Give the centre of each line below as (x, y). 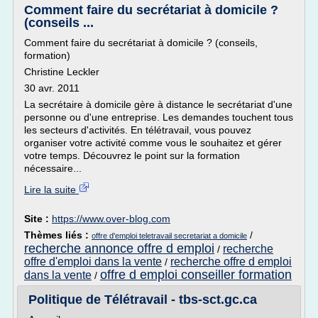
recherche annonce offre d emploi (119, 248)
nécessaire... (53, 168)
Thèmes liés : (58, 235)
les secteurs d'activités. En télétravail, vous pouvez (138, 130)
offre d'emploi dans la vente (93, 262)
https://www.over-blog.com (111, 219)
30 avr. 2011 (52, 88)
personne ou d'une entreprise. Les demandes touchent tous (159, 117)
